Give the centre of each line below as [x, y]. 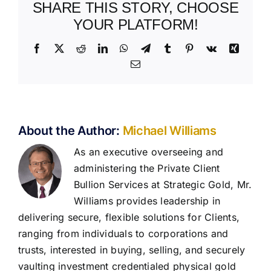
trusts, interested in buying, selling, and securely [132, 250]
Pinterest [211, 48]
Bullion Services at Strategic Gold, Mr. [163, 185]
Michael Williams [169, 131]
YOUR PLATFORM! [135, 25]
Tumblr [186, 48]
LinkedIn [126, 48]
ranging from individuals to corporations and [123, 234]
